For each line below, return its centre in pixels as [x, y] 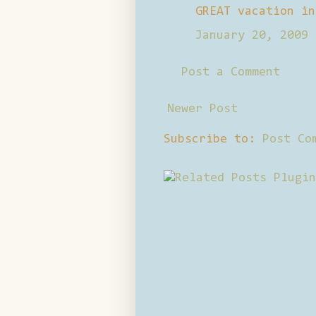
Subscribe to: [213, 139]
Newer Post [202, 109]
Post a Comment [231, 72]
